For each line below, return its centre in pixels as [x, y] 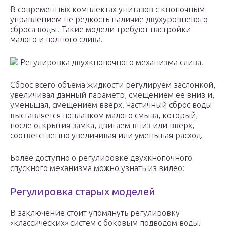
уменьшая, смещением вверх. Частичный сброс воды [111, 105]
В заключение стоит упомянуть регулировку [95, 213]
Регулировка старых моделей [83, 192]
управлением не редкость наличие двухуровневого [109, 19]
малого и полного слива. [56, 40]
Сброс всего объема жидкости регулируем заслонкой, [113, 85]
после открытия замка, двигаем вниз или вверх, [102, 125]
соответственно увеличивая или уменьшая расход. [106, 135]
